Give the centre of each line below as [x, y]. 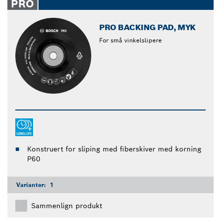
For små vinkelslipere [131, 40]
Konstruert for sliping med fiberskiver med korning [114, 149]
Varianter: [32, 185]
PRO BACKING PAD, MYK [147, 28]
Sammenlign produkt [67, 206]
